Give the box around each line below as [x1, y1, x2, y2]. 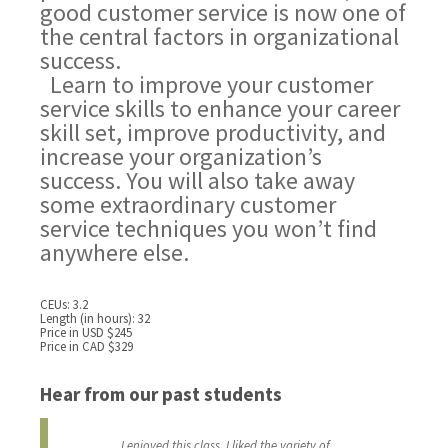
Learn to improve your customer [40, 69, 374, 101]
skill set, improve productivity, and [40, 117, 387, 149]
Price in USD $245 [40, 324, 133, 341]
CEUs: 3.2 [40, 296, 89, 313]
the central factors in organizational [40, 21, 400, 53]
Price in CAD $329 [40, 338, 134, 355]
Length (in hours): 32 [40, 310, 151, 327]
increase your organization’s [40, 141, 323, 173]
